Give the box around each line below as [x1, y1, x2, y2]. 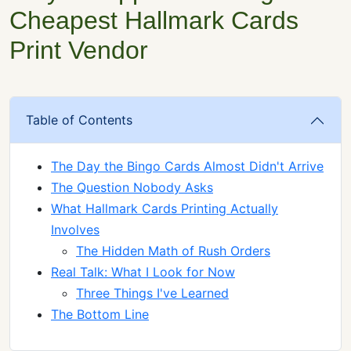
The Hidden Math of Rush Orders [76, 243, 270, 259]
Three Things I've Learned [76, 285, 229, 302]
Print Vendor [9, 36, 148, 65]
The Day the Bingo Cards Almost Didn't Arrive [51, 158, 324, 175]
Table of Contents [26, 112, 132, 128]
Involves [51, 222, 100, 238]
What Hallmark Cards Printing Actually [51, 201, 278, 217]
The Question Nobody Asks [51, 179, 213, 196]
